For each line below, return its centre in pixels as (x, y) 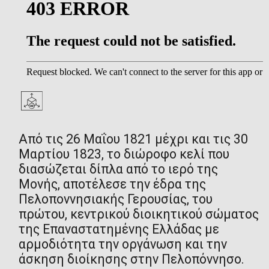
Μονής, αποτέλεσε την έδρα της (112, 184)
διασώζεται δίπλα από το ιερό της (118, 169)
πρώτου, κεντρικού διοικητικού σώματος (138, 214)
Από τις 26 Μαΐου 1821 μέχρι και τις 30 (133, 139)
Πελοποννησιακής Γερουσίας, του (115, 199)
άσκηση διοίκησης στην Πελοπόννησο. (131, 259)
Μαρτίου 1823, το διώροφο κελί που (124, 154)
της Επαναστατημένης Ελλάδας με (119, 229)
